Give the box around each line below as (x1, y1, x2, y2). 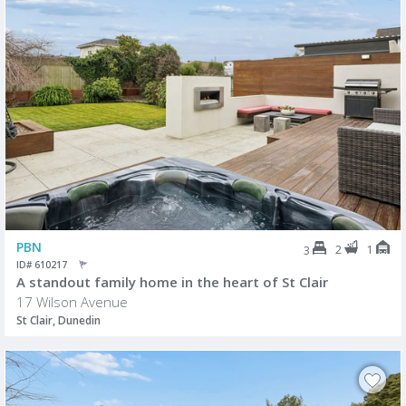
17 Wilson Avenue (16, 293, 128, 312)
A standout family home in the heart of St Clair (16, 273, 328, 292)
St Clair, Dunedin (16, 313, 101, 329)
